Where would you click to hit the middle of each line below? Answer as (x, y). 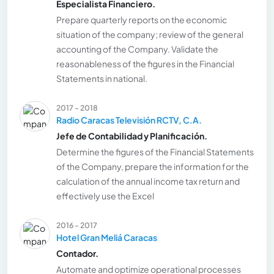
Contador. (77, 254)
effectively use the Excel (105, 196)
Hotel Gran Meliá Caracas (107, 238)
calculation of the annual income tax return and (148, 181)
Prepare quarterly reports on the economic (142, 20)
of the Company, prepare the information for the (153, 167)
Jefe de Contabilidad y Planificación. (132, 136)
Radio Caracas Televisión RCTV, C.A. (129, 120)
